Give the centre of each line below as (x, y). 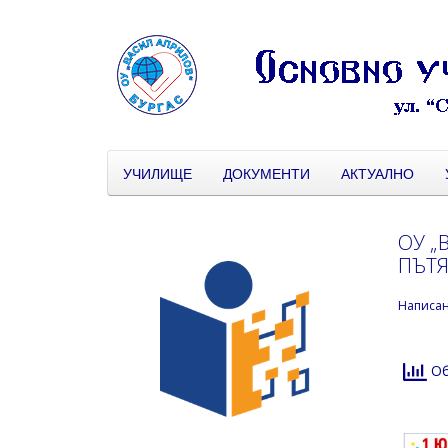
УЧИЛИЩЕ (157, 173)
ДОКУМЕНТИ (266, 173)
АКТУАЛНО (377, 173)
